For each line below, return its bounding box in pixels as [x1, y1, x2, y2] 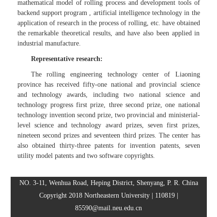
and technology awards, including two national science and [17, 91, 200, 98]
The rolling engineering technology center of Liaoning [31, 70, 200, 78]
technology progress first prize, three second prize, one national [17, 101, 200, 108]
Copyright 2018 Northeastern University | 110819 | [39, 191, 178, 199]
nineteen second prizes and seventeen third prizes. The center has [17, 131, 200, 139]
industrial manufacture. [17, 39, 81, 47]
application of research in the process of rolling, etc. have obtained [17, 19, 200, 27]
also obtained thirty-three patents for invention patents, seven [17, 141, 200, 149]
